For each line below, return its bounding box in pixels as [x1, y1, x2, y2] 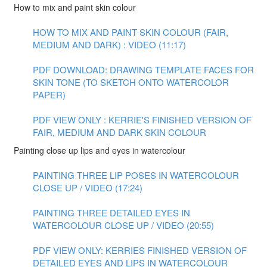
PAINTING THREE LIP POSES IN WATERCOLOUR [33, 169, 239, 181]
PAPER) [33, 88, 66, 101]
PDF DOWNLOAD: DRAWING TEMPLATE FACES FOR [33, 63, 254, 76]
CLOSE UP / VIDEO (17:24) [33, 181, 142, 194]
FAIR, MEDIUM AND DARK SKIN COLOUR [33, 126, 206, 138]
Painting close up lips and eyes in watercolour [14, 144, 185, 156]
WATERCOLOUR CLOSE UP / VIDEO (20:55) [33, 219, 214, 231]
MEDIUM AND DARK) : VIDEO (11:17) [33, 38, 186, 51]
